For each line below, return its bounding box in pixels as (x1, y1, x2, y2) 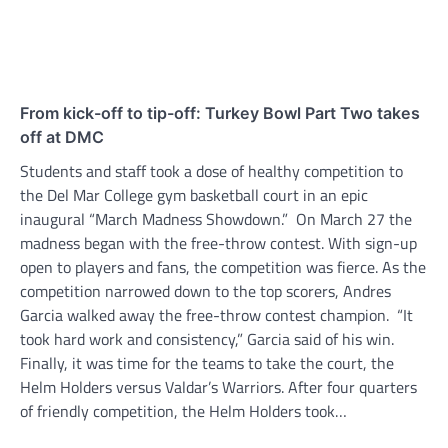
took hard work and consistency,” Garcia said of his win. (20, 326, 398, 351)
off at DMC (20, 126, 104, 147)
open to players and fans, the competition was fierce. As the (20, 254, 426, 279)
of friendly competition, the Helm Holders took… (20, 398, 347, 423)
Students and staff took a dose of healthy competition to (20, 158, 403, 183)
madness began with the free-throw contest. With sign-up (20, 230, 417, 255)
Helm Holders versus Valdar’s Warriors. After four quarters (20, 374, 417, 399)
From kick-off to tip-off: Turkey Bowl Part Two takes (20, 102, 420, 123)
